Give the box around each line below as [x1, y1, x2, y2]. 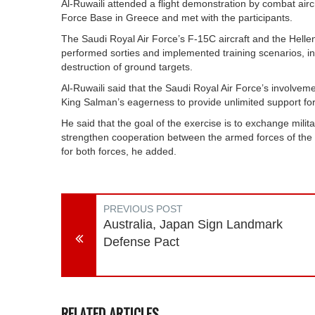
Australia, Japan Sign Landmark [103, 217, 283, 231]
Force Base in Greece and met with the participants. [61, 12, 292, 23]
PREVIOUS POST [103, 203, 183, 214]
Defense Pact [103, 235, 179, 249]
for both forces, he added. [61, 146, 176, 157]
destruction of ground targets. [61, 61, 193, 72]
